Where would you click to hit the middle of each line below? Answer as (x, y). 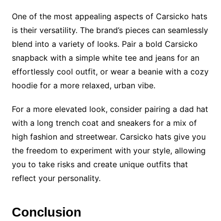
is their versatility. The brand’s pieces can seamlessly (110, 30)
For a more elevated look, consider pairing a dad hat (110, 109)
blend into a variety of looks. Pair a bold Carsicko (105, 44)
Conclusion (46, 212)
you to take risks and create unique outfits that (100, 164)
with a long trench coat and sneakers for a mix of (104, 123)
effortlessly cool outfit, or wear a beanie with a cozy (110, 72)
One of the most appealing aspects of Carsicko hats (109, 16)
